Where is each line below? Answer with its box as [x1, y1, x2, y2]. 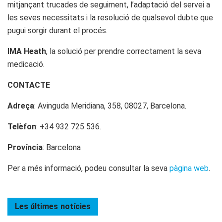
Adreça [7, 101, 34, 111]
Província [7, 142, 43, 152]
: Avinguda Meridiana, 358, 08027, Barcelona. [34, 101, 186, 111]
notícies [60, 201, 91, 211]
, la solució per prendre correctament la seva [46, 46, 201, 56]
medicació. [7, 59, 45, 69]
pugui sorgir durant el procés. [7, 25, 110, 35]
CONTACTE [7, 80, 50, 90]
